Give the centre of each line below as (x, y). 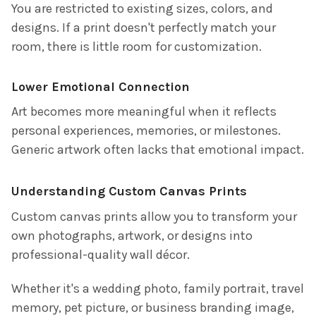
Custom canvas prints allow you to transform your (154, 216)
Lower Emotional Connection (101, 86)
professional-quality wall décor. (101, 254)
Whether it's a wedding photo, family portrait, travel (158, 288)
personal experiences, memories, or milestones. (146, 130)
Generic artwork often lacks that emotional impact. (158, 149)
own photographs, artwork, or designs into (132, 235)
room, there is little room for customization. (136, 46)
